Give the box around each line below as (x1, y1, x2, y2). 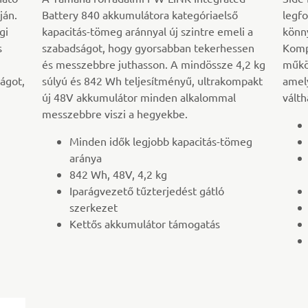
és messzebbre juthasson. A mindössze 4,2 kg (42, 57, 266, 71)
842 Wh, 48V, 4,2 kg (69, 167, 168, 181)
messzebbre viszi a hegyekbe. (42, 107, 188, 121)
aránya (69, 151, 102, 165)
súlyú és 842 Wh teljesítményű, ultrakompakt (42, 74, 263, 88)
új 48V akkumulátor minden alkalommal (42, 90, 236, 104)
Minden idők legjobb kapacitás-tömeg (69, 134, 253, 148)
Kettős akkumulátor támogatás (69, 217, 221, 231)
